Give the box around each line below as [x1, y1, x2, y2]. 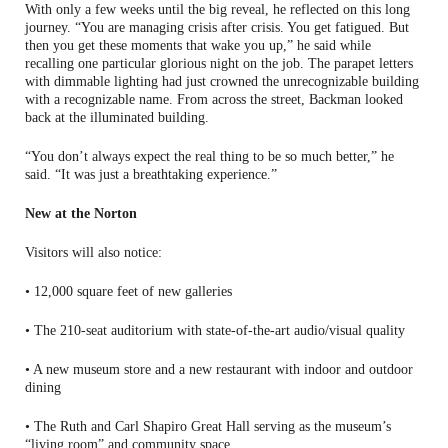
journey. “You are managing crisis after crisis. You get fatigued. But [25, 19, 409, 35]
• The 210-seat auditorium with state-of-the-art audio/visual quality [25, 322, 405, 338]
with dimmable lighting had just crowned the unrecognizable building [25, 73, 419, 89]
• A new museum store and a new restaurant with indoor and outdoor [25, 361, 413, 377]
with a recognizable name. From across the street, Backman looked [25, 91, 403, 107]
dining [25, 379, 61, 395]
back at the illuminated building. [25, 109, 209, 125]
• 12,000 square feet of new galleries [25, 283, 232, 299]
